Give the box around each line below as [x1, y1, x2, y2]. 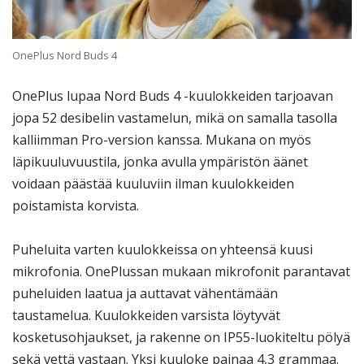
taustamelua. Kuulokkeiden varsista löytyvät [12, 306, 280, 324]
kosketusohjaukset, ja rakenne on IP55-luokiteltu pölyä [12, 328, 350, 346]
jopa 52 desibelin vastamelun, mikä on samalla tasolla [12, 108, 337, 127]
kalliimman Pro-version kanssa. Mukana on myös [12, 130, 311, 149]
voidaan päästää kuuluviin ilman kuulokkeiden [12, 174, 294, 193]
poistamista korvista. [12, 196, 139, 214]
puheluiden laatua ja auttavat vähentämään [12, 284, 278, 302]
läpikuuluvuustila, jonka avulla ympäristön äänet [12, 152, 308, 171]
